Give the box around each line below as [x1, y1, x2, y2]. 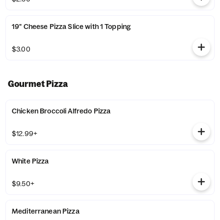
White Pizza [12, 157, 49, 165]
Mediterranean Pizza [12, 207, 80, 216]
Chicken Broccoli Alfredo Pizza [12, 107, 111, 115]
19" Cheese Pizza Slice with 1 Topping [12, 22, 131, 31]
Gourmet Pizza [8, 79, 68, 89]
